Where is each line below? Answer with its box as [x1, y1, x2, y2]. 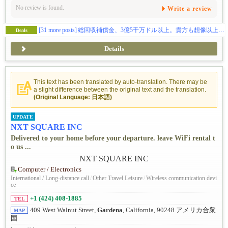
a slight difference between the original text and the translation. [34, 86, 206, 93]
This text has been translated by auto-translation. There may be [34, 78, 207, 85]
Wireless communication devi [146, 174, 217, 182]
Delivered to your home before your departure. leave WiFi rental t [11, 134, 215, 142]
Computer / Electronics [18, 165, 81, 173]
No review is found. [16, 4, 64, 11]
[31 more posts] [39, 26, 77, 34]
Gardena [97, 206, 123, 214]
